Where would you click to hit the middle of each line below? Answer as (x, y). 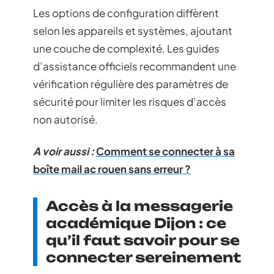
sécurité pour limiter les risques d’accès (130, 102)
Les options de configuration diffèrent (126, 13)
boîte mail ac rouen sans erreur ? (112, 168)
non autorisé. (65, 119)
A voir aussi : (64, 151)
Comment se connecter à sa (165, 151)
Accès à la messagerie (139, 206)
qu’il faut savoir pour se (143, 240)
